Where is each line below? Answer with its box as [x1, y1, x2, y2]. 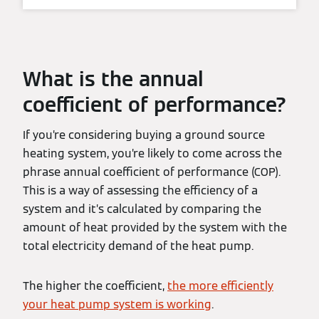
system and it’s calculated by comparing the [23, 202, 261, 216]
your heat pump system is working [23, 297, 211, 312]
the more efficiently [167, 278, 273, 293]
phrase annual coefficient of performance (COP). [23, 164, 281, 179]
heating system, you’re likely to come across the [23, 146, 282, 161]
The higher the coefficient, [23, 278, 167, 293]
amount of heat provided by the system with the [23, 220, 287, 235]
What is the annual [23, 66, 204, 92]
